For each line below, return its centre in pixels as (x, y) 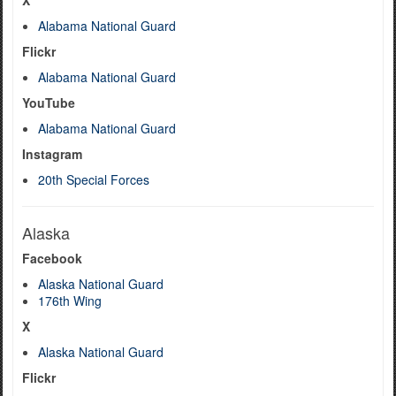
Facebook (52, 258)
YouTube (49, 103)
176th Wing (70, 301)
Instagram (52, 154)
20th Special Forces (94, 179)
